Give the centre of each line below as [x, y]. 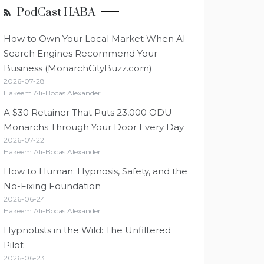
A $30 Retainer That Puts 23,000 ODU [88, 112]
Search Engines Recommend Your [80, 53]
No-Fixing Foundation [52, 186]
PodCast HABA [56, 13]
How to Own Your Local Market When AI [95, 39]
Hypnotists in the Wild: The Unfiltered [87, 230]
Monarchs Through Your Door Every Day [94, 127]
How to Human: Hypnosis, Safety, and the [95, 171]
